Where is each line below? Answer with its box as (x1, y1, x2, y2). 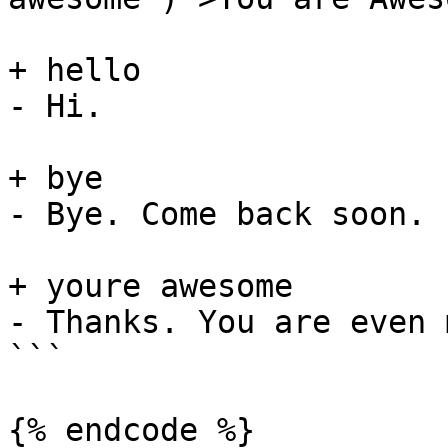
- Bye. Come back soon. (8, 196, 426, 232)
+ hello (8, 52, 141, 88)
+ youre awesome (8, 268, 293, 304)
